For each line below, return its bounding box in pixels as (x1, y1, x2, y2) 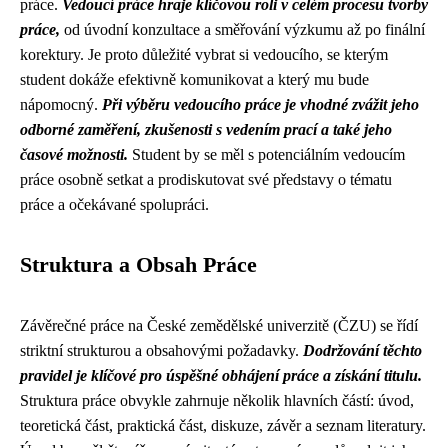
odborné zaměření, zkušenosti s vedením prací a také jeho (20, 121, 392, 138)
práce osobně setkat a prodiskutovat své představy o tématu (20, 171, 392, 188)
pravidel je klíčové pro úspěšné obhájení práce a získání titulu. (20, 367, 422, 384)
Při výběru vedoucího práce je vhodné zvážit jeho (102, 96, 419, 113)
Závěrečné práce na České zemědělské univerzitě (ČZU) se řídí (20, 317, 418, 334)
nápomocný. (20, 96, 102, 113)
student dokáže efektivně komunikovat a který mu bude (20, 71, 369, 88)
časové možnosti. (20, 146, 128, 163)
